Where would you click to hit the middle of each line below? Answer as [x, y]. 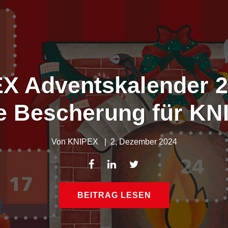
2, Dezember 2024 [144, 142]
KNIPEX [83, 142]
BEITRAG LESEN [114, 195]
